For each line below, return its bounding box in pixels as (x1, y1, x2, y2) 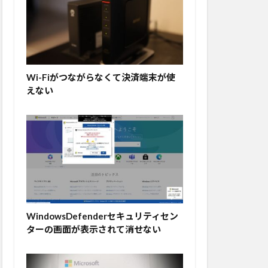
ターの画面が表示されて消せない (26, 223, 161, 234)
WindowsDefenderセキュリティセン (26, 210, 178, 221)
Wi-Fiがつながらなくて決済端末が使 (26, 72, 175, 83)
